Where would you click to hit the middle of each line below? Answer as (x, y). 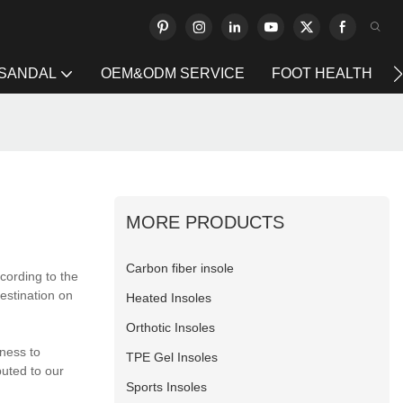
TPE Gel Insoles (172, 357)
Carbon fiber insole (180, 268)
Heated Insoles (169, 297)
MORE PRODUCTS (206, 222)
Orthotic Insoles (171, 327)
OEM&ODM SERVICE (173, 73)
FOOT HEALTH (322, 73)
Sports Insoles (167, 386)
